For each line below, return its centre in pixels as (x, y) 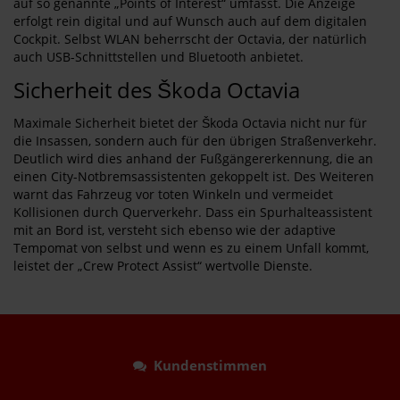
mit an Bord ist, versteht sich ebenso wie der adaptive (175, 230)
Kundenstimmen (207, 365)
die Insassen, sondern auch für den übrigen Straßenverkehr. (195, 141)
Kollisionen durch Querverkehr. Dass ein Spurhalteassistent (193, 212)
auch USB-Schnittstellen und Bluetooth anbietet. (158, 57)
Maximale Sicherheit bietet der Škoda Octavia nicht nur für (190, 123)
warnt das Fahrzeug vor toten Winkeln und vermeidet (173, 194)
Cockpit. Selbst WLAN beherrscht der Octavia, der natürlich (190, 39)
